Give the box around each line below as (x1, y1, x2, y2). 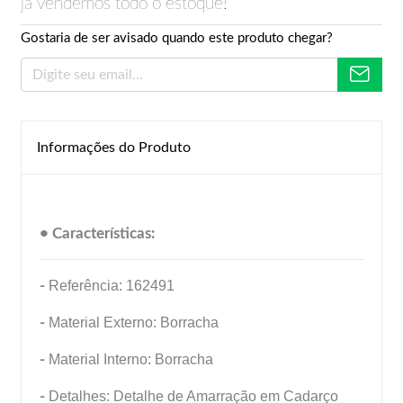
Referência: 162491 (49, 278, 175, 293)
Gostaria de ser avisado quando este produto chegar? (21, 31, 333, 45)
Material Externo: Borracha (49, 315, 222, 330)
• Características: (40, 226, 155, 241)
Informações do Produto (37, 140, 191, 155)
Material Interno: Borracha (45, 352, 213, 367)
